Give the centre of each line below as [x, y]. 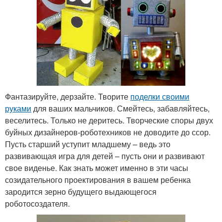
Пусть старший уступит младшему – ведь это [88, 144]
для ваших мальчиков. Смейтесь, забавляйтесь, [120, 108]
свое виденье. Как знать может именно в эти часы [97, 167]
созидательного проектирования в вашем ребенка [98, 179]
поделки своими [160, 96]
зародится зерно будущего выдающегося [81, 191]
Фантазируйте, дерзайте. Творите [68, 96]
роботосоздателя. [37, 203]
